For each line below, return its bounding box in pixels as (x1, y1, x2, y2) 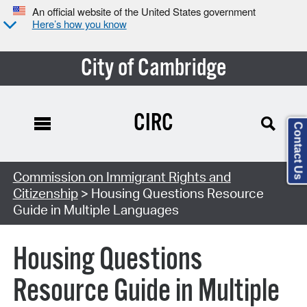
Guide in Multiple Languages (12, 201, 179, 218)
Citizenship (12, 184, 78, 201)
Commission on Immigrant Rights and (12, 168, 231, 185)
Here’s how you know (32, 16, 127, 32)
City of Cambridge (80, 53, 227, 84)
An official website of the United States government (32, 4, 256, 19)
